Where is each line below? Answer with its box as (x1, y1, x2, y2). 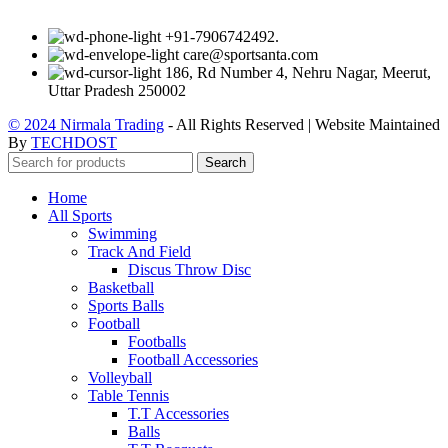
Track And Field (88, 242, 191, 260)
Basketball (88, 278, 154, 296)
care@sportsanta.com (183, 45, 318, 63)
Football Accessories (128, 350, 258, 368)
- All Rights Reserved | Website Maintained (164, 115, 440, 133)
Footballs (128, 332, 186, 350)
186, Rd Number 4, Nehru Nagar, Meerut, (165, 63, 431, 81)
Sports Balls (88, 296, 164, 314)
